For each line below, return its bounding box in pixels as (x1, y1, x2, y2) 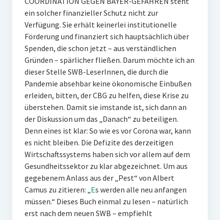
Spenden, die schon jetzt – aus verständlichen (24, 43, 176, 53)
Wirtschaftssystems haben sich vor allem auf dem (24, 149, 190, 159)
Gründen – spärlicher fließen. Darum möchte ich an (24, 55, 194, 65)
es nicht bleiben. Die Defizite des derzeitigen (24, 137, 173, 147)
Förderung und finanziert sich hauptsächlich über (24, 31, 189, 41)
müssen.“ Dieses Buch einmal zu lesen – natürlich (24, 196, 188, 206)
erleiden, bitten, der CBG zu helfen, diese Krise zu (24, 90, 189, 100)
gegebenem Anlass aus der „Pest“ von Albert (24, 173, 174, 183)
